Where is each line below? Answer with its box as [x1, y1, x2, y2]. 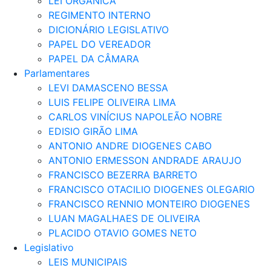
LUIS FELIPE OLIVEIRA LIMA [48, 96, 176, 108]
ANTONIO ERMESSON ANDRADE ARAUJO [48, 154, 241, 166]
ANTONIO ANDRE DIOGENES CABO [48, 139, 212, 152]
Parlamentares [24, 67, 90, 79]
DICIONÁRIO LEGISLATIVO [48, 23, 169, 36]
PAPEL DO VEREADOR [48, 38, 151, 50]
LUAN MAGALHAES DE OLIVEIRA [48, 212, 200, 224]
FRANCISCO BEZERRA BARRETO [48, 168, 197, 181]
